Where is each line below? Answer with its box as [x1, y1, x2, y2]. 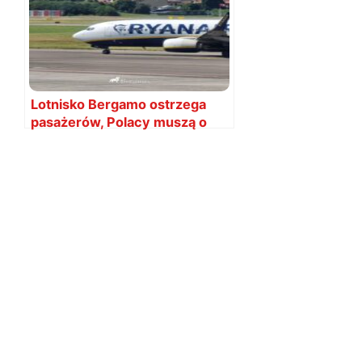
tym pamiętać [31, 131, 118, 148]
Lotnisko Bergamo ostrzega [31, 95, 206, 112]
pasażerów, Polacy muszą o [31, 113, 207, 130]
